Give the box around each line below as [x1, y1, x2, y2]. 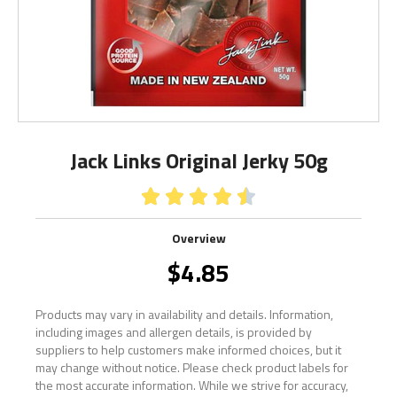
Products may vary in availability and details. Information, [35, 305, 333, 323]
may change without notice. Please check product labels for [35, 358, 348, 377]
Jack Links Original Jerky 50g [69, 144, 328, 176]
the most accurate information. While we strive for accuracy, [35, 376, 348, 394]
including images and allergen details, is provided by [35, 323, 312, 341]
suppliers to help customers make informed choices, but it [35, 340, 341, 359]
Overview [171, 229, 226, 247]
